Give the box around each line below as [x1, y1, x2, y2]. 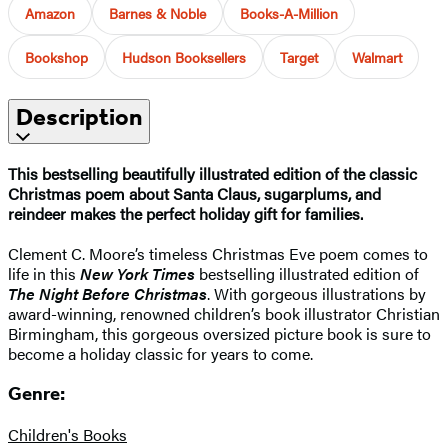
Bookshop [25, 46, 88, 67]
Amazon [25, 2, 75, 23]
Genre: [8, 383, 65, 406]
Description [16, 102, 142, 131]
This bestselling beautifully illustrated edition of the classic [8, 161, 417, 185]
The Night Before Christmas [8, 281, 207, 305]
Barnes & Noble [109, 2, 206, 23]
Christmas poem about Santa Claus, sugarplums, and [8, 181, 381, 205]
